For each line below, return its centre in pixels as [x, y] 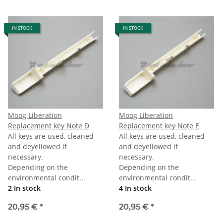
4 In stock [135, 188]
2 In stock [24, 188]
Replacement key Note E [159, 125]
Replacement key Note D [49, 125]
